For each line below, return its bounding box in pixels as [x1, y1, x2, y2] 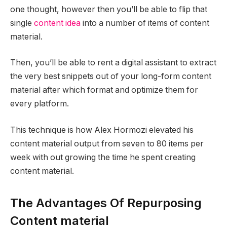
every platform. [10, 99, 71, 109]
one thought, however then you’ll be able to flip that [10, 4, 207, 14]
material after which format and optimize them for [10, 85, 198, 95]
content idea [32, 18, 81, 28]
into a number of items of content [81, 18, 209, 28]
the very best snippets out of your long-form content [10, 71, 211, 82]
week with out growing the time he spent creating [10, 152, 196, 162]
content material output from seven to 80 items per [10, 138, 204, 148]
